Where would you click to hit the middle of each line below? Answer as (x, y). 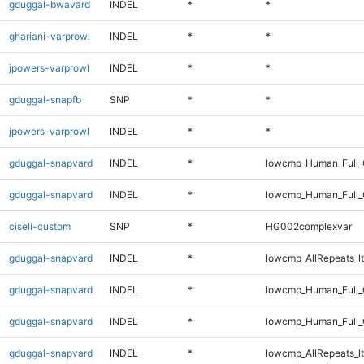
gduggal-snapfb (45, 99)
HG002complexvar (308, 226)
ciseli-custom (39, 226)
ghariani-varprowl (49, 36)
